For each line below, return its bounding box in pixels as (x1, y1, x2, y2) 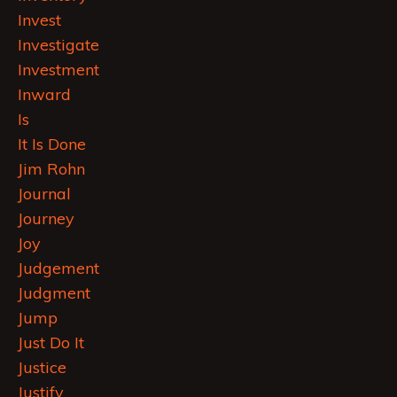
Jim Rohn (18, 159, 85, 180)
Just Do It (18, 332, 84, 354)
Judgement (18, 258, 99, 279)
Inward (18, 84, 71, 105)
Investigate (18, 35, 99, 56)
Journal (18, 183, 71, 205)
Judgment (18, 283, 90, 304)
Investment (18, 59, 99, 81)
